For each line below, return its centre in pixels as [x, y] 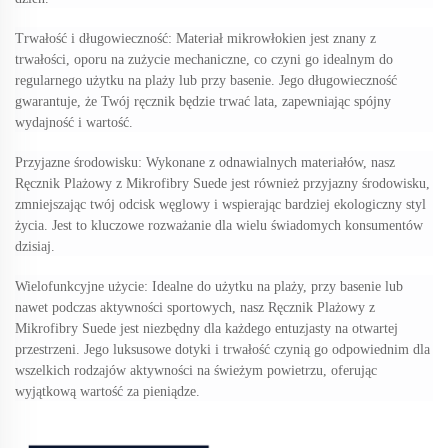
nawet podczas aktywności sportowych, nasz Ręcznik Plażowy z [195, 308]
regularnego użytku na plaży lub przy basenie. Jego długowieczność [206, 81]
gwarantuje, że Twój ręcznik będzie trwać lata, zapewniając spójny [203, 102]
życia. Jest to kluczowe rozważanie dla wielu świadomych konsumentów [219, 226]
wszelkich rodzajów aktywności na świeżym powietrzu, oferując [196, 371]
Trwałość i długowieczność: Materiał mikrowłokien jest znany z [195, 39]
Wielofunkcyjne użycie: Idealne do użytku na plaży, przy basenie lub [209, 287]
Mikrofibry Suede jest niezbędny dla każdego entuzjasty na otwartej [206, 329]
